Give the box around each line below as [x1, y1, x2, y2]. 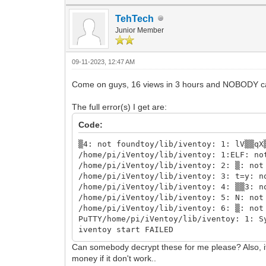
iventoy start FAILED [78, 224, 174, 234]
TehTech [115, 13, 154, 24]
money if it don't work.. [72, 253, 157, 263]
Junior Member [115, 26, 164, 34]
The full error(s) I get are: [72, 102, 167, 112]
